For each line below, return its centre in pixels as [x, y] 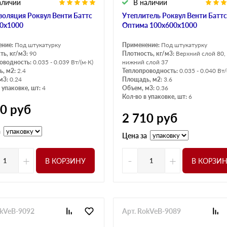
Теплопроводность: [151, 71]
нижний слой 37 [145, 62]
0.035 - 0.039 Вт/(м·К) [63, 62]
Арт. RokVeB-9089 [152, 211]
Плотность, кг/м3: [149, 54]
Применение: [142, 45]
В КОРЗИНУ [65, 161]
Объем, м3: [139, 88]
